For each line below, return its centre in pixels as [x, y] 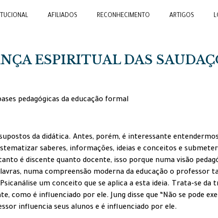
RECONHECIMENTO [124, 16]
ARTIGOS [182, 16]
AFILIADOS [63, 16]
